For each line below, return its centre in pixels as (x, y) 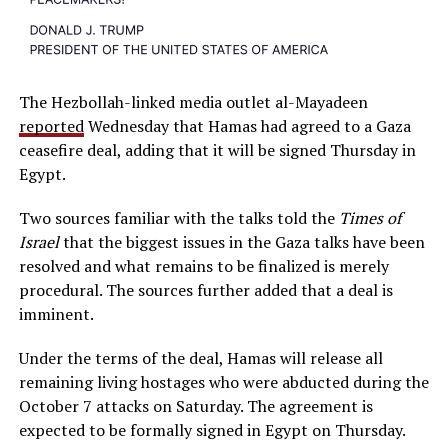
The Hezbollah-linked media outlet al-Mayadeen (193, 102)
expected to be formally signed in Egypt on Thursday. (212, 430)
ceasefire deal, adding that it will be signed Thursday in (217, 150)
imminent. (56, 314)
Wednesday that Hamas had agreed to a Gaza (247, 126)
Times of (369, 218)
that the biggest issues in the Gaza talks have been (241, 242)
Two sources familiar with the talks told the (178, 218)
